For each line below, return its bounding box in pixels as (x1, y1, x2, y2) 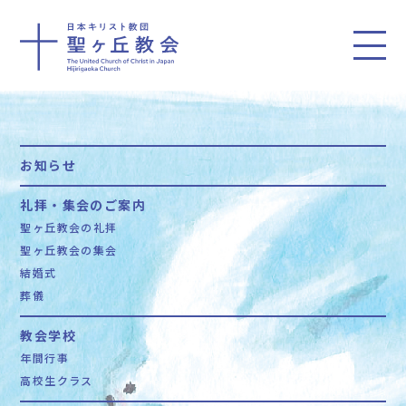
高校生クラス (20, 372, 93, 388)
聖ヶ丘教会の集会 (20, 242, 118, 257)
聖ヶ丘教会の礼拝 (20, 219, 118, 235)
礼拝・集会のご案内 (20, 196, 146, 214)
